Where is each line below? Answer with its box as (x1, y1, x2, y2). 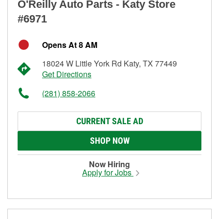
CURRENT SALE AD (76, 115, 143, 126)
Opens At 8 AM (42, 39, 97, 50)
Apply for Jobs (82, 166, 133, 178)
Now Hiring (89, 158, 130, 170)
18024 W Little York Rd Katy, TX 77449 (42, 57, 177, 69)
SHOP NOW (89, 135, 130, 146)
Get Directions (42, 68, 91, 80)
